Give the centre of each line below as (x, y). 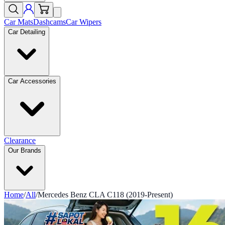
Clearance (20, 140)
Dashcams (49, 22)
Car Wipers (84, 22)
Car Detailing (27, 32)
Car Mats (19, 22)
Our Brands (25, 150)
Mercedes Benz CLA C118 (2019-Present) (105, 195)
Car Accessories (32, 81)
